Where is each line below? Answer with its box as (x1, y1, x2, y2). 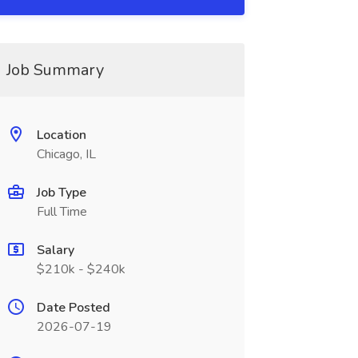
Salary (36, 241, 74, 259)
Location (36, 126, 86, 144)
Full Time (36, 203, 87, 221)
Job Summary (6, 59, 104, 81)
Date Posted (36, 299, 110, 316)
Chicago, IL (36, 145, 96, 163)
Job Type (36, 184, 86, 201)
